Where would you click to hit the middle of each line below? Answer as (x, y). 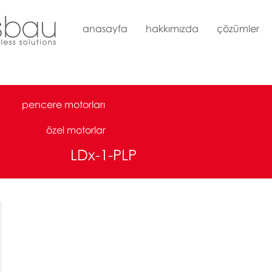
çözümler (238, 29)
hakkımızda (172, 29)
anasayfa (105, 29)
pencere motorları (63, 104)
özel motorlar (76, 130)
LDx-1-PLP (104, 155)
